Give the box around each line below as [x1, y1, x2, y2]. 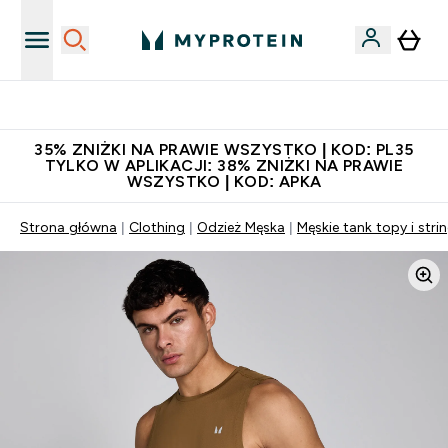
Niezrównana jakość [170, 97, 302, 113]
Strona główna [20, 219, 117, 235]
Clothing [129, 219, 185, 235]
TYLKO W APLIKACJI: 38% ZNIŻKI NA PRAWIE [44, 157, 404, 174]
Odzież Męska [197, 219, 285, 235]
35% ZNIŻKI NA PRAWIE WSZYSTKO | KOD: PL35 [34, 141, 414, 158]
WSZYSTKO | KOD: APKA [126, 173, 322, 190]
